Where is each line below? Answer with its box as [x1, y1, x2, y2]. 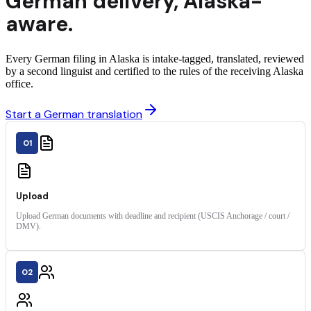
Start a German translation [6, 107, 142, 122]
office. [6, 78, 33, 90]
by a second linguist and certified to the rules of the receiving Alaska [6, 65, 303, 78]
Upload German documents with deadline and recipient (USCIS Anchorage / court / [16, 212, 289, 221]
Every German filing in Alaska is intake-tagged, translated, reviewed [6, 53, 304, 65]
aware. [6, 10, 73, 38]
